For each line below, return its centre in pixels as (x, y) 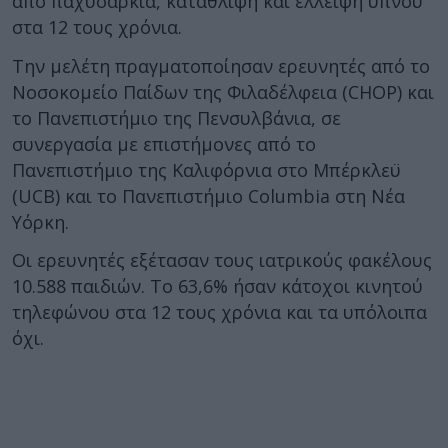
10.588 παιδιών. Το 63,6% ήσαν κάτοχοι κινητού (217, 286)
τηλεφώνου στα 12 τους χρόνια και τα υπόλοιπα (219, 312)
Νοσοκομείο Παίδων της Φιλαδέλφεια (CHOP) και (223, 91)
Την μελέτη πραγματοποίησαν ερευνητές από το (221, 65)
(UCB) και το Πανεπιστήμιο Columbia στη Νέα (208, 195)
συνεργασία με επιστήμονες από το (164, 143)
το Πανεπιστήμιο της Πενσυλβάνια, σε (176, 117)
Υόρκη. (40, 221)
